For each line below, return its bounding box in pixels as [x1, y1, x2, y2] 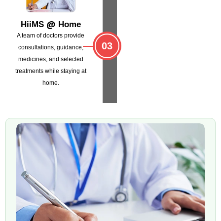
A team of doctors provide [17, 32, 85, 39]
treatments [15, 67, 43, 74]
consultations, [18, 43, 55, 51]
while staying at [43, 67, 86, 74]
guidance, [55, 43, 83, 51]
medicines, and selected [18, 55, 83, 63]
